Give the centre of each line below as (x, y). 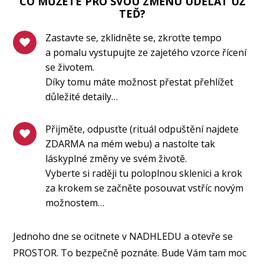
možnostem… (75, 202)
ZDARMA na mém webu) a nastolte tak (131, 143)
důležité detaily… (82, 96)
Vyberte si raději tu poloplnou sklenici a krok (144, 173)
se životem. (70, 67)
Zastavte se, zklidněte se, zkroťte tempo (134, 37)
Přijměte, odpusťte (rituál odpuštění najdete (142, 129)
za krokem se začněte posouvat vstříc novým (145, 188)
